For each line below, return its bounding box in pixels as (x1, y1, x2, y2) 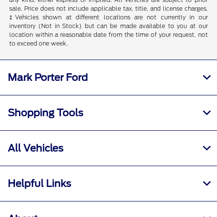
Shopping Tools (8, 107, 83, 119)
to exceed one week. (9, 39, 68, 47)
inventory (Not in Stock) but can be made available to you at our (9, 22, 208, 30)
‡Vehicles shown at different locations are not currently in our (9, 13, 208, 21)
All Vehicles (8, 142, 63, 154)
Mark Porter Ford (8, 71, 88, 83)
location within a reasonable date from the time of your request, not (9, 31, 208, 38)
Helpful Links (8, 177, 71, 189)
